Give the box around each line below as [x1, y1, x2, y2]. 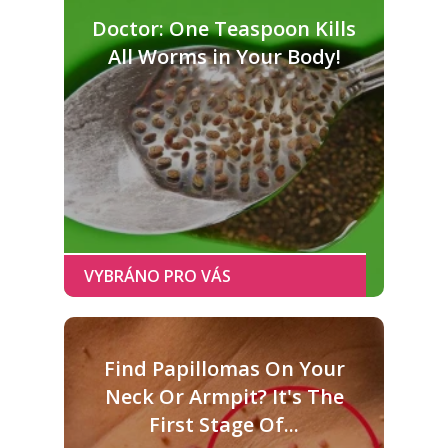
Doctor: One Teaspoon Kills [92, 14, 356, 42]
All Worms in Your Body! [107, 42, 341, 70]
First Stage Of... [149, 410, 299, 438]
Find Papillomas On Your [103, 354, 345, 382]
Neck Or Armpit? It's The [104, 382, 344, 410]
